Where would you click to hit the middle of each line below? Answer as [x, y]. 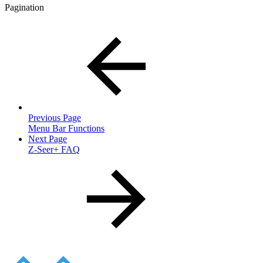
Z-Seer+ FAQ [54, 149]
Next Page [48, 139]
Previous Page [55, 117]
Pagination [24, 7]
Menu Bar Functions [66, 128]
